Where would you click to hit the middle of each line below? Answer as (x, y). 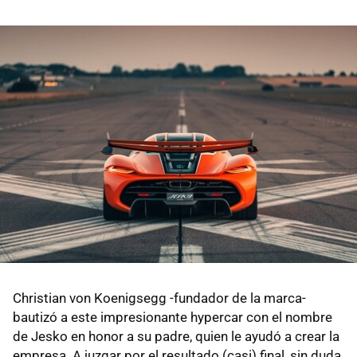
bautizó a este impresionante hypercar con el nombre (173, 318)
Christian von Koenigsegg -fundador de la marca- (159, 298)
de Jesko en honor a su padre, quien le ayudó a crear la (176, 337)
